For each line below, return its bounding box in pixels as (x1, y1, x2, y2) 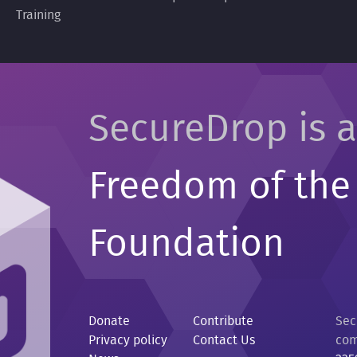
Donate (88, 315, 130, 328)
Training (16, 9, 61, 22)
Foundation (88, 226, 284, 264)
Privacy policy (88, 334, 167, 347)
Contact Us (192, 334, 255, 347)
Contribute (192, 315, 253, 328)
